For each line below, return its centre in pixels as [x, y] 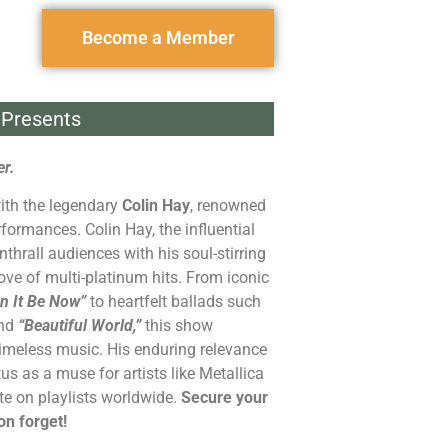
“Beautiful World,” [79, 326]
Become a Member [158, 37]
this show [177, 326]
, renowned [228, 206]
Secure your [224, 398]
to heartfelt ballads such [173, 302]
